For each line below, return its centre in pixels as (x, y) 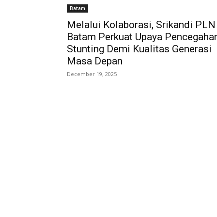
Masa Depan (95, 61)
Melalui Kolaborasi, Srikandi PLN (141, 25)
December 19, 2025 (92, 74)
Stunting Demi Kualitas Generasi (139, 49)
